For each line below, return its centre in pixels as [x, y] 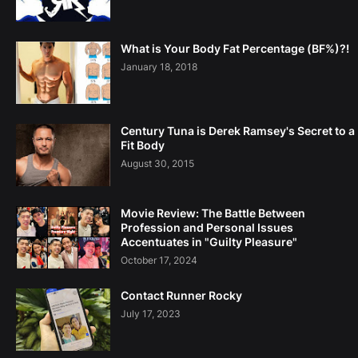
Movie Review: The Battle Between [213, 213]
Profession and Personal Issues [207, 228]
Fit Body [143, 145]
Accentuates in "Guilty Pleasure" [209, 242]
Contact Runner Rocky [181, 296]
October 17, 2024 [159, 261]
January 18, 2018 [159, 67]
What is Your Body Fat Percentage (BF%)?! [235, 49]
